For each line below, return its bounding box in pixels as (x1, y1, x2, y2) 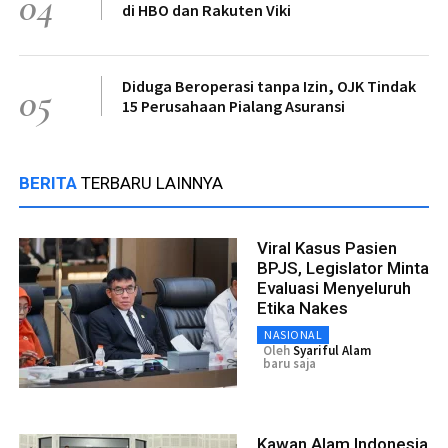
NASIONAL (264, 326, 322, 342)
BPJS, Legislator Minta (257, 257, 429, 278)
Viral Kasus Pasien (257, 237, 397, 258)
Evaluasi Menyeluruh (257, 277, 411, 298)
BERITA (19, 172, 81, 193)
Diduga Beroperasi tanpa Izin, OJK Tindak (122, 75, 416, 96)
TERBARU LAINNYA (81, 172, 223, 193)
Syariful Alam (293, 341, 371, 359)
